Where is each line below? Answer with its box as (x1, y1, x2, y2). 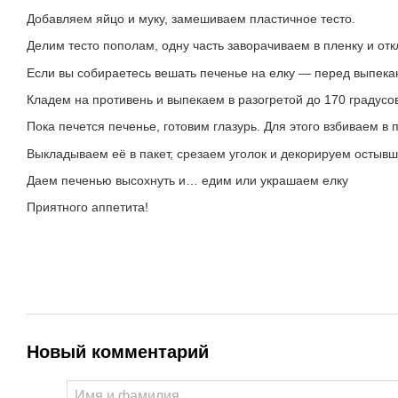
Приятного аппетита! (27, 200, 148, 215)
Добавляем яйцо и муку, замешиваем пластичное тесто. (27, 11, 355, 26)
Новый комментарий (27, 341, 209, 362)
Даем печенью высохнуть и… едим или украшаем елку (27, 173, 352, 188)
